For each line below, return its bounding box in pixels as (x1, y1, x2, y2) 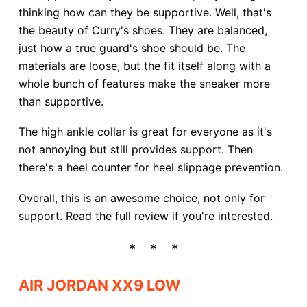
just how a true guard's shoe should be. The (18, 40, 245, 55)
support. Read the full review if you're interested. (18, 208, 273, 223)
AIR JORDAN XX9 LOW (18, 276, 181, 295)
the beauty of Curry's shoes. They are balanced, (18, 23, 267, 37)
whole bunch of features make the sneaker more (18, 76, 270, 90)
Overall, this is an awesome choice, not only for (18, 191, 265, 205)
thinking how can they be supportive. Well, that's (18, 5, 271, 19)
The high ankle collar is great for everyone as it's (18, 125, 272, 139)
